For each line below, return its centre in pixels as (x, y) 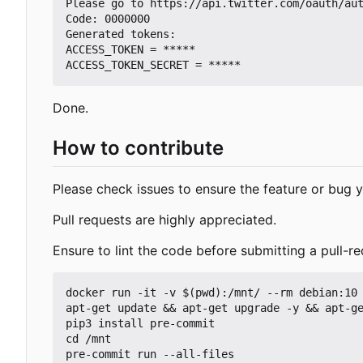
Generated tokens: (121, 34)
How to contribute (138, 147)
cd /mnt (88, 338)
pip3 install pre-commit (140, 323)
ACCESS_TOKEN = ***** (130, 49)
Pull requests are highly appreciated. (164, 219)
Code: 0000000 (108, 18)
